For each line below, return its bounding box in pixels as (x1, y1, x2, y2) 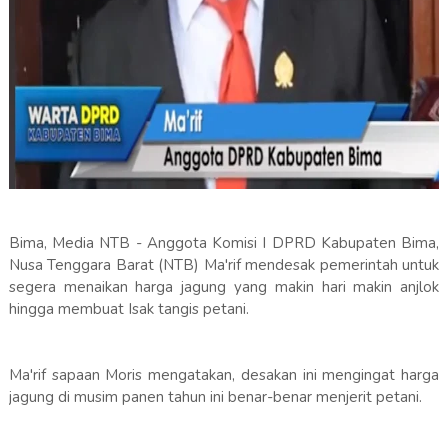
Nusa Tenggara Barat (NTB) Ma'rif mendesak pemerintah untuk (8, 255, 440, 276)
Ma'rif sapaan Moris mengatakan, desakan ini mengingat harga (8, 365, 440, 386)
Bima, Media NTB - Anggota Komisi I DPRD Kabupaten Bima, (8, 233, 440, 254)
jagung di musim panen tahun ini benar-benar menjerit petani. (8, 387, 422, 408)
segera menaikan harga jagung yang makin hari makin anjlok (8, 277, 440, 298)
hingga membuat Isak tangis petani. (8, 299, 249, 320)
